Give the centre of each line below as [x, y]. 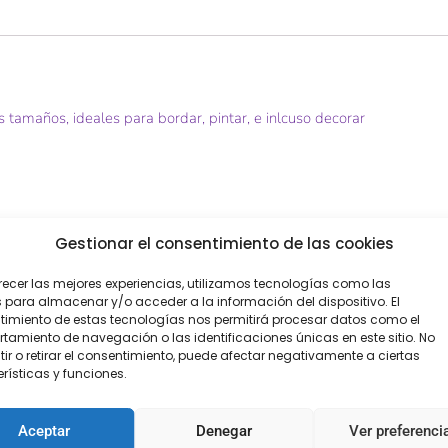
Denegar [224, 430]
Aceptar [44, 430]
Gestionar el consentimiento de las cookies [224, 243]
